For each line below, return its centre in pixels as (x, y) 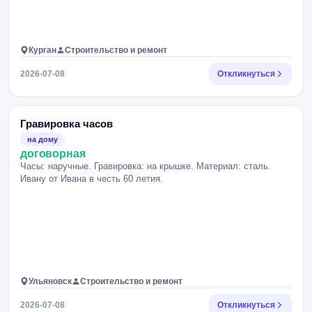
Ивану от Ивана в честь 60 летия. (92, 179)
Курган (42, 50)
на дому (42, 139)
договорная (53, 154)
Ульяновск (50, 281)
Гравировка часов (67, 124)
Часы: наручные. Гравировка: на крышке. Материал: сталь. (146, 166)
